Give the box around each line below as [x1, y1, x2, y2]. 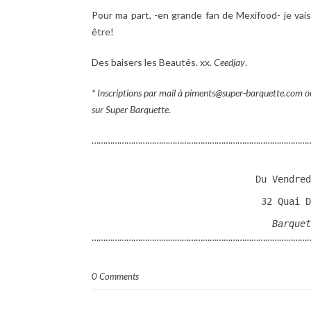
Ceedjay [214, 56, 245, 68]
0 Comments [92, 270, 139, 282]
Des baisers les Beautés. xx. [92, 56, 214, 68]
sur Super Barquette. [92, 103, 171, 115]
